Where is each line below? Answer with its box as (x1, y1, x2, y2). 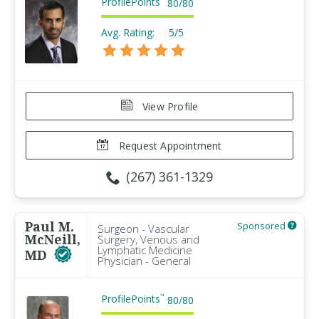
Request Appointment (115, 139, 222, 152)
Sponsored (237, 219, 288, 232)
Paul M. (25, 218, 74, 235)
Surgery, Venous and (98, 232, 199, 246)
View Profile (139, 100, 199, 113)
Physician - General (98, 253, 191, 268)
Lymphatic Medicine (98, 243, 192, 257)
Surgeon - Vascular (98, 221, 189, 236)
